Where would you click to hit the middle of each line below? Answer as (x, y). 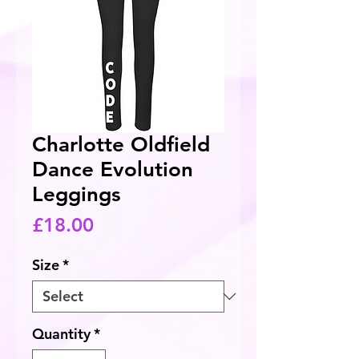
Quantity (61, 333)
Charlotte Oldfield (121, 144)
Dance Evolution (113, 169)
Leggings (77, 194)
